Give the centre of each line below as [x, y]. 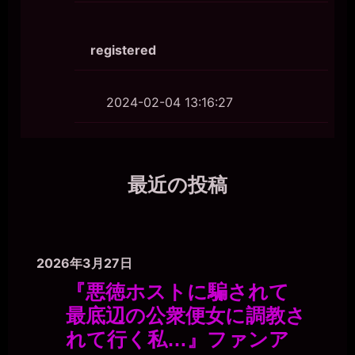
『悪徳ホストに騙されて [177, 292]
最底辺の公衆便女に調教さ [186, 316]
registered [123, 50]
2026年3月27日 [84, 263]
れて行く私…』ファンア [177, 340]
